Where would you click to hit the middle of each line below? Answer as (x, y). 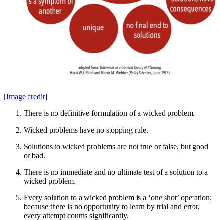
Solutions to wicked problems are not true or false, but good (116, 147)
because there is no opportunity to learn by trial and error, (112, 207)
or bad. (34, 156)
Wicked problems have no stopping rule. (86, 130)
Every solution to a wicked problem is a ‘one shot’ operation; (118, 198)
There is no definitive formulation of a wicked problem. (109, 113)
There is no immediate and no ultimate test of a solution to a (116, 172)
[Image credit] (26, 97)
